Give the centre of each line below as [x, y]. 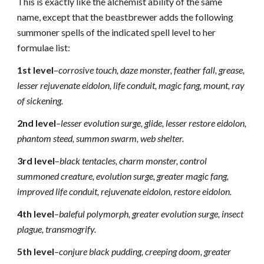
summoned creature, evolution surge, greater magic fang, [123, 176]
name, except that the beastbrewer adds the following [126, 17]
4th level [36, 214]
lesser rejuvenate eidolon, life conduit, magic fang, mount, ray [131, 85]
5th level [36, 251]
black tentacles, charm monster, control [133, 161]
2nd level [37, 123]
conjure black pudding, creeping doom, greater [145, 251]
